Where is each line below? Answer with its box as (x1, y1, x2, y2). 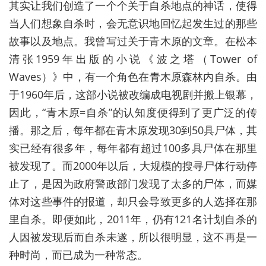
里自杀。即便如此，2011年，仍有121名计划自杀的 (9, 212, 257, 227)
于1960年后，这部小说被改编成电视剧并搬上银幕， (9, 87, 257, 102)
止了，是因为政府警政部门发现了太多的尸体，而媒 (9, 176, 257, 191)
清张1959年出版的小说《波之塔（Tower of (9, 52, 257, 66)
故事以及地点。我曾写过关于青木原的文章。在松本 (9, 34, 257, 49)
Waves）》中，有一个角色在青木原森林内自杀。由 (9, 69, 257, 84)
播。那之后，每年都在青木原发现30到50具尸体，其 (9, 123, 257, 138)
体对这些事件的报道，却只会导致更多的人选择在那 (9, 194, 257, 209)
